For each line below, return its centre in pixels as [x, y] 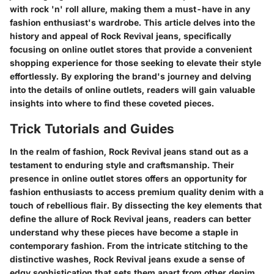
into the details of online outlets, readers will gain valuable [132, 89]
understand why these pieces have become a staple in [124, 232]
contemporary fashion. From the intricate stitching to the [129, 246]
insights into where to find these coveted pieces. [112, 103]
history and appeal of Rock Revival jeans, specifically [120, 35]
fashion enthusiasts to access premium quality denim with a [137, 192]
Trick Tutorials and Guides [92, 128]
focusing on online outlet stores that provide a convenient [131, 49]
